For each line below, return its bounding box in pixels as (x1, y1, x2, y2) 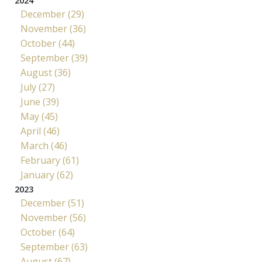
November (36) (20, 22, 86, 35)
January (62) (20, 168, 73, 181)
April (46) (20, 124, 60, 137)
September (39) (20, 51, 88, 64)
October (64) (20, 225, 75, 239)
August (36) (20, 65, 71, 79)
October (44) (20, 36, 75, 50)
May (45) (20, 109, 58, 123)
